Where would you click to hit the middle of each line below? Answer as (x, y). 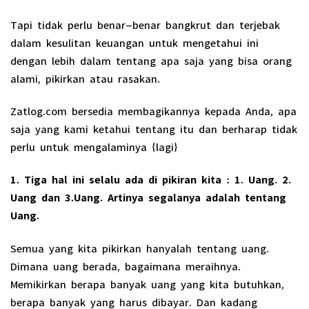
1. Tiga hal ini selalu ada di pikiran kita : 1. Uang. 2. (151, 178)
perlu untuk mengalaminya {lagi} (94, 145)
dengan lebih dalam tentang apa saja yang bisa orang (151, 59)
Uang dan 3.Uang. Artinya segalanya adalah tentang (148, 196)
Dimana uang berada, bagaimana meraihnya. (126, 264)
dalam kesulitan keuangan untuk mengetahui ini (134, 41)
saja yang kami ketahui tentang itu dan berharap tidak (154, 127)
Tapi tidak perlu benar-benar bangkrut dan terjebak (145, 23)
